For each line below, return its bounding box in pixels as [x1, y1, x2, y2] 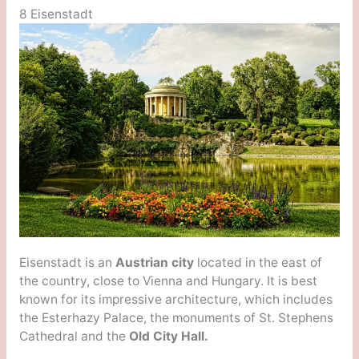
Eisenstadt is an [18, 254, 112, 270]
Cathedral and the [18, 328, 129, 344]
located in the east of [193, 254, 322, 270]
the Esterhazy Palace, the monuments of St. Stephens [18, 309, 333, 325]
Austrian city [111, 254, 194, 270]
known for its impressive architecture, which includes [18, 291, 333, 307]
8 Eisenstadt [18, 6, 93, 22]
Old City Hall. [128, 328, 208, 344]
